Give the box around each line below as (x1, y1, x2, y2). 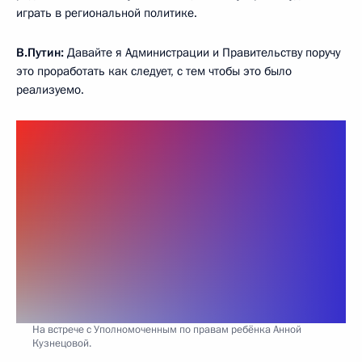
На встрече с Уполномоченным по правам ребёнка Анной (32, 322, 301, 338)
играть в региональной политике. (16, 4, 197, 21)
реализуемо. (16, 81, 84, 98)
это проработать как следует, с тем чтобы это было (16, 62, 292, 79)
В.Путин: (16, 44, 64, 61)
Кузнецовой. (32, 336, 91, 351)
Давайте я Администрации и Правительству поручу (64, 44, 340, 61)
